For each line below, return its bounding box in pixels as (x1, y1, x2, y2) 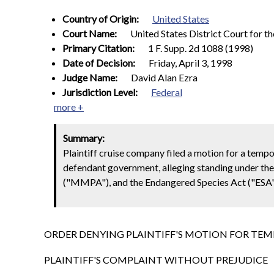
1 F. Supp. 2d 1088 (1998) (148, 42, 253, 54)
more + (54, 101, 84, 113)
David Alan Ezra (131, 72, 198, 83)
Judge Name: (62, 72, 119, 83)
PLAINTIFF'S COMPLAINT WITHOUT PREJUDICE (44, 253, 268, 265)
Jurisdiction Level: (62, 86, 139, 98)
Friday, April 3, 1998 (149, 57, 232, 68)
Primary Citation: (62, 42, 136, 54)
